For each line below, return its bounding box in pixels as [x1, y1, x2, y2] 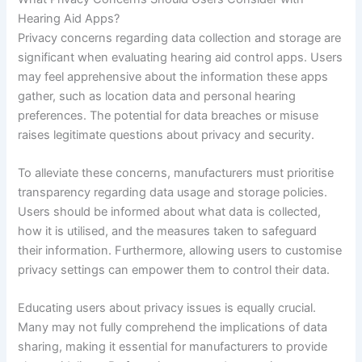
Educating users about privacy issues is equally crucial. [18, 301, 317, 316]
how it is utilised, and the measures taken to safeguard [18, 224, 318, 238]
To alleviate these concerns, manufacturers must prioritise [18, 166, 335, 180]
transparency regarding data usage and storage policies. [18, 185, 328, 200]
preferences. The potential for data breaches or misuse [18, 107, 319, 123]
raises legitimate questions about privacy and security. [18, 127, 315, 142]
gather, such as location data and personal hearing [18, 88, 297, 103]
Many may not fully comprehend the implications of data [18, 320, 328, 335]
